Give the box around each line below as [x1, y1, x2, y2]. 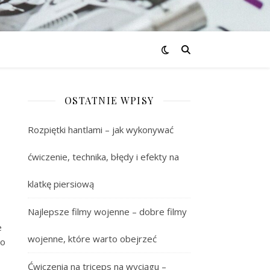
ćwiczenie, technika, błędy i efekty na [28, 151, 179, 163]
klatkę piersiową [28, 178, 94, 190]
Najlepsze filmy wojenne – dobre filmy [28, 206, 187, 218]
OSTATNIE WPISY [64, 94, 154, 107]
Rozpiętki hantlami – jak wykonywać [28, 124, 174, 136]
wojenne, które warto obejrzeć [28, 233, 157, 245]
